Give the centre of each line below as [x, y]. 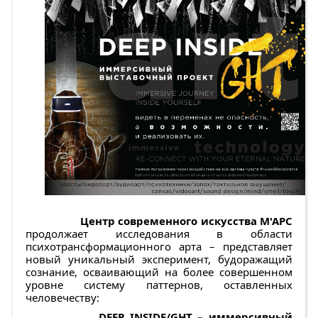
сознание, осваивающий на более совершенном [159, 272]
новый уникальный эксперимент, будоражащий [159, 259]
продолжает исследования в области [159, 234]
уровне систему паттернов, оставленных [159, 285]
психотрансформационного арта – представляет [159, 247]
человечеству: [62, 298]
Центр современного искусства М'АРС [186, 221]
